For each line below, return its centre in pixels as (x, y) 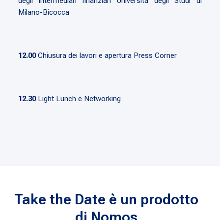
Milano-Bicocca (44, 12)
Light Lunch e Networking (79, 98)
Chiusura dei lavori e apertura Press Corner (107, 55)
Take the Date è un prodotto (107, 199)
